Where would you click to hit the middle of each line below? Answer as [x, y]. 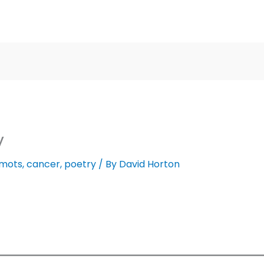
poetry [80, 164]
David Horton [149, 164]
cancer [43, 164]
